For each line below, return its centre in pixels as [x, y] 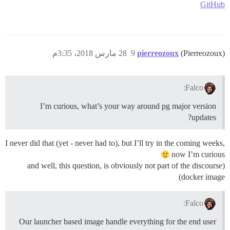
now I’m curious [198, 155]
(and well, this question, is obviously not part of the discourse [125, 166]
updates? [204, 118]
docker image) [203, 177]
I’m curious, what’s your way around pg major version [128, 106]
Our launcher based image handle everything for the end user [118, 221]
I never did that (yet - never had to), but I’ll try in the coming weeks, [115, 143]
